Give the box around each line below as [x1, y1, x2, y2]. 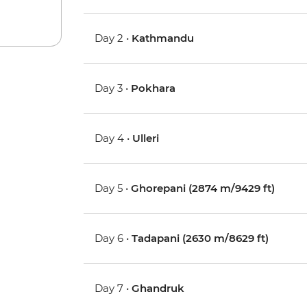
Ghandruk [132, 282, 185, 295]
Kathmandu [132, 32, 195, 45]
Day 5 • [95, 182, 132, 195]
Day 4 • [95, 132, 133, 145]
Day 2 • [95, 32, 132, 45]
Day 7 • [95, 282, 132, 295]
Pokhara [131, 82, 176, 95]
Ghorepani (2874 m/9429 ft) [131, 182, 275, 195]
